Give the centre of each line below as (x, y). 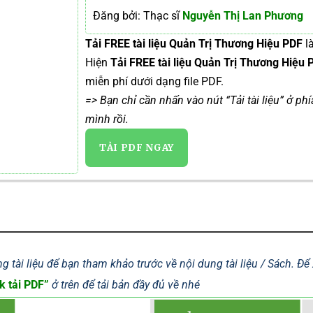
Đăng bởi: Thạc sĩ (136, 16)
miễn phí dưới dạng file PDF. (154, 81)
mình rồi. (107, 119)
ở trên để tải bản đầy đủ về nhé (124, 285)
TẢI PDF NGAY (137, 148)
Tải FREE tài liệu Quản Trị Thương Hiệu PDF (194, 44)
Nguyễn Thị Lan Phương (241, 16)
